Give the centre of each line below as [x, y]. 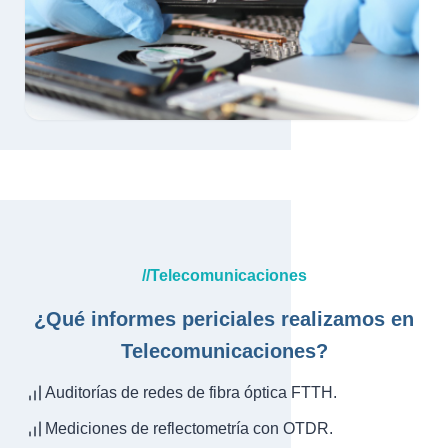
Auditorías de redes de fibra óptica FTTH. [191, 393]
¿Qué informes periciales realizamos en [224, 319]
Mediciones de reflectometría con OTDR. [189, 429]
